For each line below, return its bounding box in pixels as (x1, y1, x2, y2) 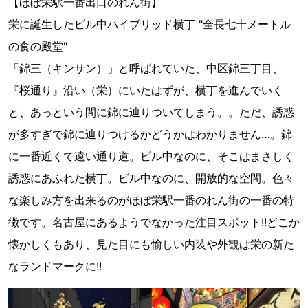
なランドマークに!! (8, 259, 102, 273)
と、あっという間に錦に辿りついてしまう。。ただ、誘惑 (8, 105, 294, 119)
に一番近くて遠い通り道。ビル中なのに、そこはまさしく (8, 149, 294, 163)
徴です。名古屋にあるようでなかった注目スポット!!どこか (8, 215, 300, 229)
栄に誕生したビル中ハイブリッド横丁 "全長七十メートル (8, 17, 291, 31)
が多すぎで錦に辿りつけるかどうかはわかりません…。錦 (8, 127, 292, 141)
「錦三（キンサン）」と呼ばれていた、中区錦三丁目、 (8, 61, 283, 75)
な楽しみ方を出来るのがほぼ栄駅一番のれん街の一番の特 (8, 193, 294, 207)
